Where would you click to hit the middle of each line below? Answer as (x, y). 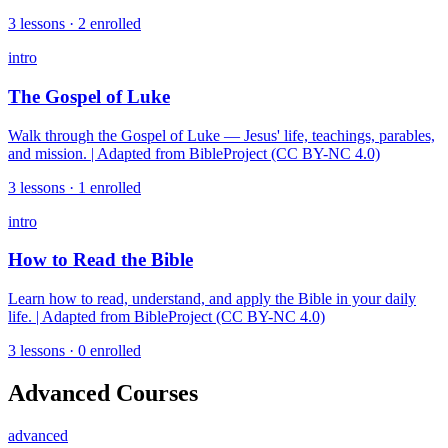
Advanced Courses (103, 392)
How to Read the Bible (100, 260)
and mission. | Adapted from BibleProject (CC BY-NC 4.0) (194, 153)
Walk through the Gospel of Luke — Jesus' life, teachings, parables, (221, 135)
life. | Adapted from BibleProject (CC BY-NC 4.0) (166, 316)
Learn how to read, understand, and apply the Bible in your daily (212, 298)
